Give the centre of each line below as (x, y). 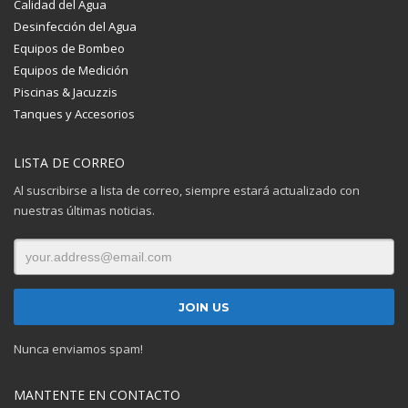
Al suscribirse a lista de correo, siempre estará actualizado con (187, 191)
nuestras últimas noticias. (84, 211)
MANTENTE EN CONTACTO (97, 395)
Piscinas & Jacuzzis (66, 92)
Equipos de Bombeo (69, 49)
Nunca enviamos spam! (78, 349)
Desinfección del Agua (75, 27)
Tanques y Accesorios (74, 114)
